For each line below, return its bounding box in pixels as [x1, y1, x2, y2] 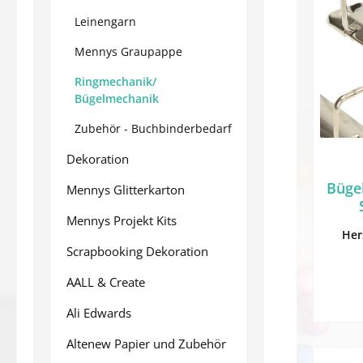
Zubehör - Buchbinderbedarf [75, 121, 232, 136]
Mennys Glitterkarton [66, 181, 185, 198]
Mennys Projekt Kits [66, 212, 177, 228]
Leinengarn [75, 14, 136, 29]
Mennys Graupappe [75, 44, 182, 59]
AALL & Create [66, 274, 145, 290]
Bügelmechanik [75, 91, 159, 106]
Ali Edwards [66, 305, 131, 321]
